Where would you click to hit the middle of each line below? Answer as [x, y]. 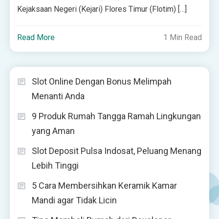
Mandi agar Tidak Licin [74, 200]
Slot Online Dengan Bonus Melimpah [102, 81]
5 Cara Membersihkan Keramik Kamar [104, 185]
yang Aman [53, 131]
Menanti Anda [58, 96]
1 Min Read [182, 37]
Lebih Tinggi [55, 165]
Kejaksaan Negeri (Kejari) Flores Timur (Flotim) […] [102, 9]
